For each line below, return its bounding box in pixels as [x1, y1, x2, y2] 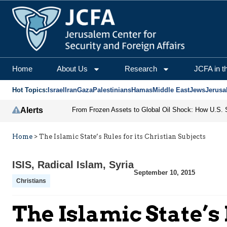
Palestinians [93, 86, 131, 94]
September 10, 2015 [134, 168, 195, 176]
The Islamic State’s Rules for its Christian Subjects [39, 133, 206, 141]
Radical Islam [37, 159, 103, 171]
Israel [48, 86, 65, 94]
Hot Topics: [12, 86, 48, 94]
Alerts [20, 106, 43, 115]
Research [125, 64, 157, 73]
